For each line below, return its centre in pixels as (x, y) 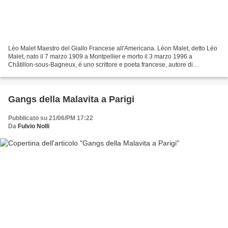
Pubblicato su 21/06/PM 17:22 (51, 118)
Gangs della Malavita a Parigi (71, 99)
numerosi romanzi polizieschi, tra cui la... (64, 73)
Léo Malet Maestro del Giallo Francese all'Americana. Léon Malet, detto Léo (113, 48)
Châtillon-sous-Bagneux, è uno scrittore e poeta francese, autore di (101, 64)
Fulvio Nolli (34, 126)
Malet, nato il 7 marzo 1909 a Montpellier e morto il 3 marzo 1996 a (100, 56)
